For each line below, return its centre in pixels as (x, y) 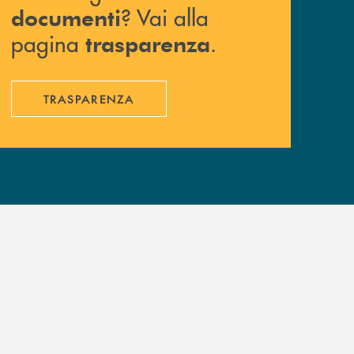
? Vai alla (165, 17)
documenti (66, 17)
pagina (48, 43)
